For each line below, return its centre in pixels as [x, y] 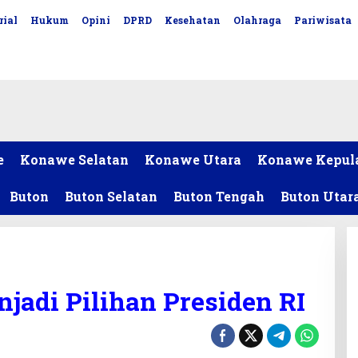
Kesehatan [192, 20]
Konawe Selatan [74, 159]
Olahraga [257, 20]
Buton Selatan [111, 196]
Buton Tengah [219, 196]
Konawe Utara [193, 159]
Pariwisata [322, 20]
